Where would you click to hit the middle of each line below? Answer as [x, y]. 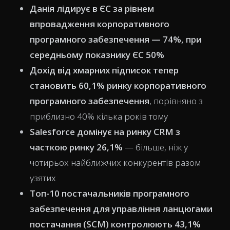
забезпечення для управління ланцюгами [121, 209]
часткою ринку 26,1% [76, 147]
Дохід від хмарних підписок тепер [104, 70]
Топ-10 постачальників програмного [110, 193]
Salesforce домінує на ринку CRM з [105, 132]
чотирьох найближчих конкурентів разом [115, 162]
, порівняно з [176, 101]
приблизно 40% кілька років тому [99, 116]
